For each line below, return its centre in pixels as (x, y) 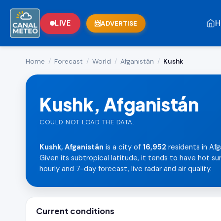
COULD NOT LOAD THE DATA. (87, 122)
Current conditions (75, 211)
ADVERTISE (119, 23)
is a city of (123, 147)
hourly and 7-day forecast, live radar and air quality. (126, 169)
